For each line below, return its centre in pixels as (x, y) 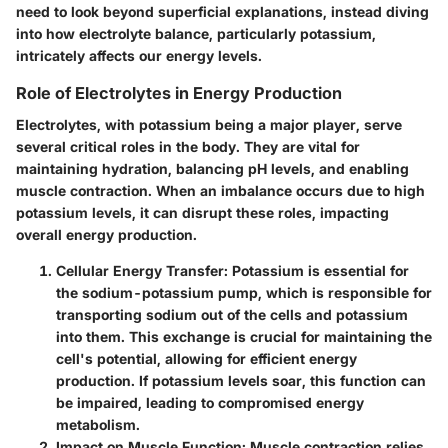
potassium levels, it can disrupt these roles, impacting (202, 212)
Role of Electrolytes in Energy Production (179, 92)
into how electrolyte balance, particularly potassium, (196, 33)
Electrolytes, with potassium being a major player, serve (209, 124)
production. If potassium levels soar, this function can (241, 380)
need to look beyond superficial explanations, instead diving (222, 11)
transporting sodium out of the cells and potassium (232, 314)
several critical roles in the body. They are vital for (188, 146)
